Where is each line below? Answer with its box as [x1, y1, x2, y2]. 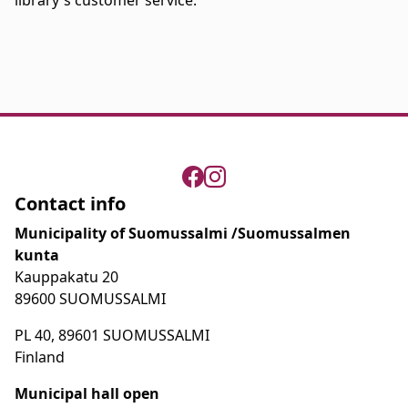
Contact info [15, 191, 126, 217]
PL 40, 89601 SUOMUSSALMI [15, 325, 209, 346]
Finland [15, 347, 65, 368]
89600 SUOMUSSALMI [15, 289, 166, 310]
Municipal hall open [15, 383, 159, 404]
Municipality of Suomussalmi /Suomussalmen [15, 223, 351, 244]
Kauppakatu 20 [15, 267, 118, 288]
